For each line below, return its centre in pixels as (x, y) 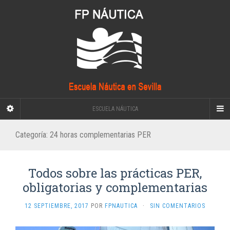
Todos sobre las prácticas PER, (115, 173)
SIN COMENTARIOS (178, 206)
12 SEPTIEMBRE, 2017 (57, 206)
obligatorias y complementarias (115, 187)
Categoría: (33, 135)
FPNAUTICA (121, 206)
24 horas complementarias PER (100, 135)
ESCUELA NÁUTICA (115, 109)
